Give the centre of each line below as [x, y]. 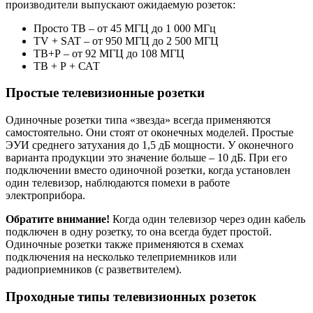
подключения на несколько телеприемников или [121, 256]
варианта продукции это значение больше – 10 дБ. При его [146, 157]
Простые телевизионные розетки [105, 93]
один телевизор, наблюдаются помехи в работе [118, 182]
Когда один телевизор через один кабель [209, 219]
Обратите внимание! [59, 219]
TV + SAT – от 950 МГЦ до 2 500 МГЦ [126, 41]
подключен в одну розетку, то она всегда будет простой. [139, 231]
